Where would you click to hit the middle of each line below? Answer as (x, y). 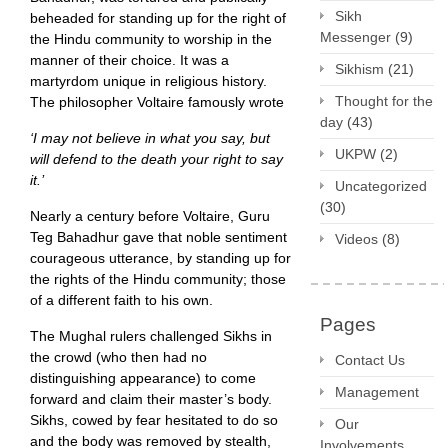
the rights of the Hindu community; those (158, 279)
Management (377, 392)
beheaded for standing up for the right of (158, 18)
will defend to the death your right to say (156, 159)
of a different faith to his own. (121, 300)
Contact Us (370, 360)
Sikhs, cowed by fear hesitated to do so (154, 420)
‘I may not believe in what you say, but (150, 138)
